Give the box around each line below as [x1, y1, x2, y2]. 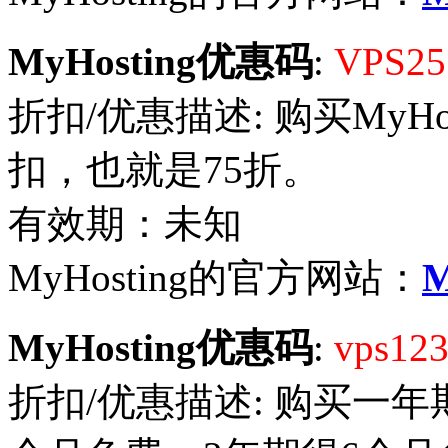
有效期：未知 [8, 201, 242, 245]
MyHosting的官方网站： [8, 255, 422, 299]
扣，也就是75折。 [8, 147, 321, 191]
